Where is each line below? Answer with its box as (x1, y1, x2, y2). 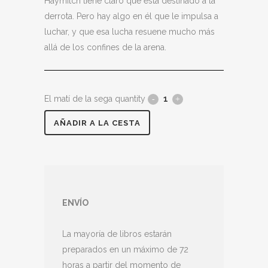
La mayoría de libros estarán (62, 229, 172, 239)
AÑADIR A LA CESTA (54, 118, 141, 127)
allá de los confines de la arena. (44, 42, 166, 52)
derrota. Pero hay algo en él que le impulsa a (44, 11, 218, 21)
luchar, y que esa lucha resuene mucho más (44, 27, 215, 36)
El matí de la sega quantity (44, 94, 145, 103)
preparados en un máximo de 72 (62, 245, 188, 254)
